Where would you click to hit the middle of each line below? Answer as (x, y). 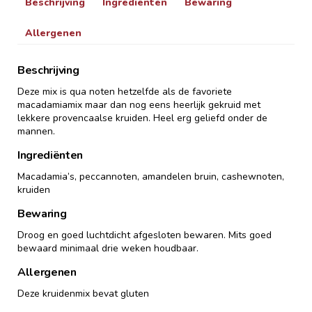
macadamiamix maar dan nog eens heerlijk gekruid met (139, 104)
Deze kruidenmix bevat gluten (83, 293)
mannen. (36, 131)
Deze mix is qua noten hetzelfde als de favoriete (125, 91)
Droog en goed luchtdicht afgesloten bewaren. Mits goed (145, 235)
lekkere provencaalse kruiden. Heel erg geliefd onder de (142, 118)
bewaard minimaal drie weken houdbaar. (108, 248)
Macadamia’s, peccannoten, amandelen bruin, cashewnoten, (151, 176)
